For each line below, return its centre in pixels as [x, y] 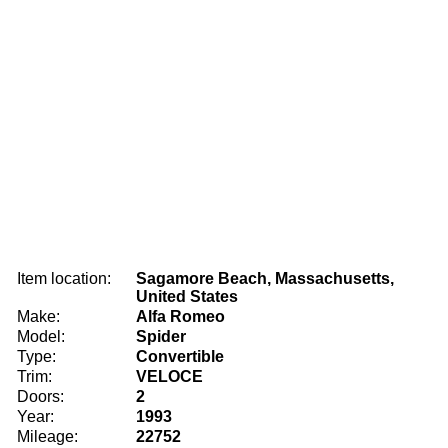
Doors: [40, 396]
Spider [161, 336]
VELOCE [169, 376]
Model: [41, 336]
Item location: [64, 278]
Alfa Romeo [180, 316]
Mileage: [47, 436]
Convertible [180, 356]
